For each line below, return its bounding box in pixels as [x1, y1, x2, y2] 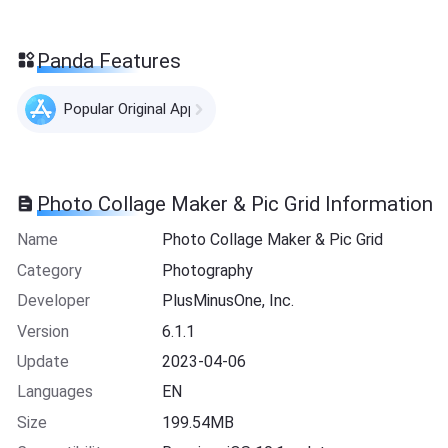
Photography [162, 260, 254, 280]
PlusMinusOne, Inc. [162, 291, 295, 311]
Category [16, 260, 82, 280]
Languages [16, 382, 93, 402]
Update [16, 352, 69, 371]
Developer [16, 291, 90, 311]
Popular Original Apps [62, 100, 204, 119]
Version [16, 321, 69, 341]
